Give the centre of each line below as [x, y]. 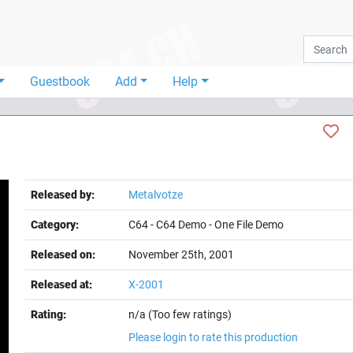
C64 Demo [182, 225]
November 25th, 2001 [182, 255]
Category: [55, 225]
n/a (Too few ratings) [180, 314]
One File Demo [249, 225]
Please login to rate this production [214, 337]
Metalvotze [156, 195]
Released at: [62, 284]
